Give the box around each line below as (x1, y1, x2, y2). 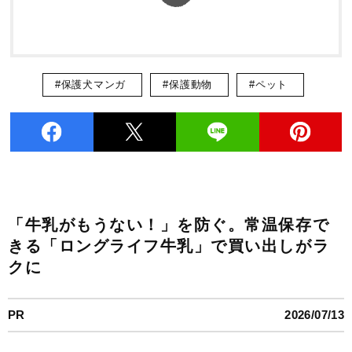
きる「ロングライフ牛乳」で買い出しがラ (8, 236, 330, 255)
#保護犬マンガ (54, 78, 126, 90)
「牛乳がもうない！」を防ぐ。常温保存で (8, 215, 330, 233)
